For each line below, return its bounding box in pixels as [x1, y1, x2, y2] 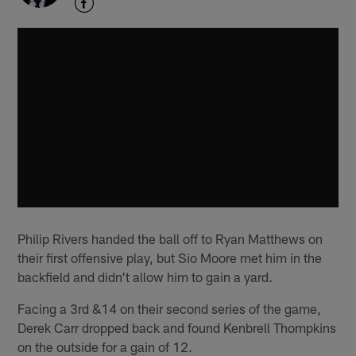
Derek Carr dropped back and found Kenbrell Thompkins [17, 319, 337, 335]
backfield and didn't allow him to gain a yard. [17, 268, 273, 284]
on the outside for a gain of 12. [17, 338, 193, 354]
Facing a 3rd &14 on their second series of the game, [17, 300, 322, 316]
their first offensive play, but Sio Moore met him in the [17, 249, 323, 265]
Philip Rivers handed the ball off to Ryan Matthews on [17, 230, 323, 246]
